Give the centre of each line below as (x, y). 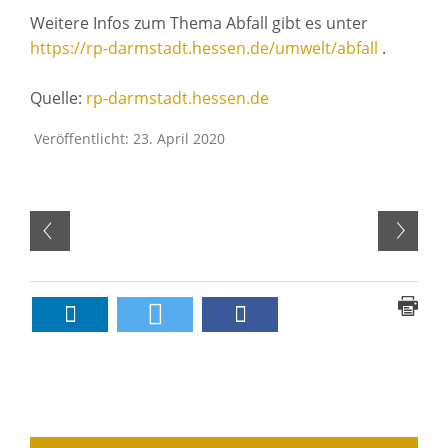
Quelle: (58, 97)
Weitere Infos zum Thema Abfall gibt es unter (199, 22)
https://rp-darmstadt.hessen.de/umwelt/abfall (204, 47)
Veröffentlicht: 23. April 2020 (129, 138)
